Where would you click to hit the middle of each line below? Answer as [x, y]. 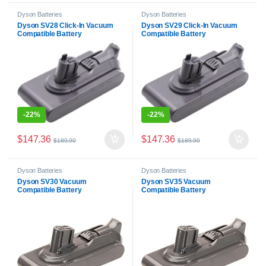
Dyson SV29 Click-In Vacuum [189, 25]
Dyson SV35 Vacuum [176, 182]
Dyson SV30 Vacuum [52, 182]
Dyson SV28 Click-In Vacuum [65, 25]
